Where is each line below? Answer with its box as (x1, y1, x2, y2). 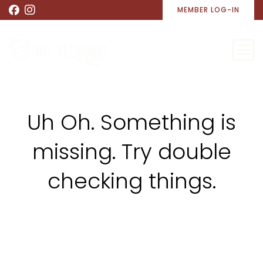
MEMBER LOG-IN (177, 5, 240, 15)
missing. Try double (32, 137, 231, 167)
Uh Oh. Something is (27, 107, 236, 137)
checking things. (47, 166, 216, 196)
